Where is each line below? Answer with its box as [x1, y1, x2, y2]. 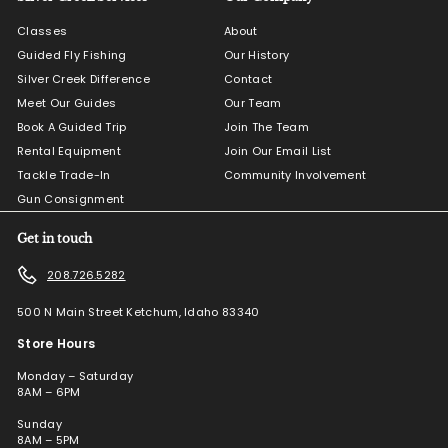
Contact [224, 71, 273, 87]
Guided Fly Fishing [17, 47, 127, 63]
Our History [224, 47, 290, 63]
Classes [17, 23, 68, 39]
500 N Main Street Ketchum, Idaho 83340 [17, 304, 260, 320]
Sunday [17, 416, 62, 432]
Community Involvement [224, 167, 367, 183]
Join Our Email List [224, 143, 332, 159]
